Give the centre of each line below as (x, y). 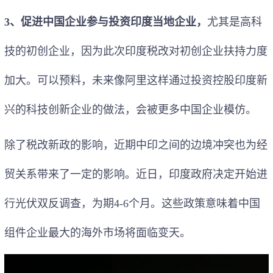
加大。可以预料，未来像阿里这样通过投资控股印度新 (136, 80)
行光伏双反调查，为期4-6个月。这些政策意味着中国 (132, 203)
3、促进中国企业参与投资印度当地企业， (106, 22)
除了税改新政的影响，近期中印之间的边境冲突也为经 (136, 145)
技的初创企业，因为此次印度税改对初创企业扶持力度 (136, 51)
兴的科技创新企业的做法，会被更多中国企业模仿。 (130, 109)
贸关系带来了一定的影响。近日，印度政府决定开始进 (136, 174)
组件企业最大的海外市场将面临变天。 (97, 232)
